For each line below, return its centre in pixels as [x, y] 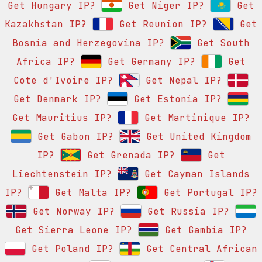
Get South [220, 43]
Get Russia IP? [185, 212]
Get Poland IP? [70, 249]
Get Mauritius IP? [62, 118]
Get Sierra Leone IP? [74, 230]
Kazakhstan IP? [46, 25]
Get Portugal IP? [208, 193]
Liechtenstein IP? [62, 174]
